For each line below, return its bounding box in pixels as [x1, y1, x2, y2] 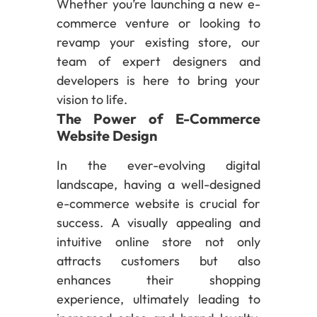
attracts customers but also [57, 252, 260, 269]
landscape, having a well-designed [57, 175, 260, 192]
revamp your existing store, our [57, 33, 260, 50]
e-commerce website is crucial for [57, 195, 260, 212]
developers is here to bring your [57, 71, 260, 88]
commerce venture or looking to [57, 14, 260, 31]
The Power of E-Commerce [57, 109, 260, 127]
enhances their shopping [57, 271, 260, 288]
